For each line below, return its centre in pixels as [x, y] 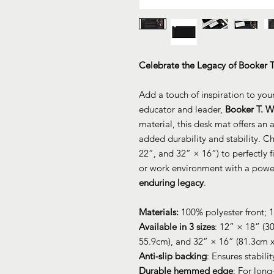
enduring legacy [171, 182]
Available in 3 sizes [177, 226]
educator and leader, [182, 109]
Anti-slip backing [173, 256]
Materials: [160, 212]
